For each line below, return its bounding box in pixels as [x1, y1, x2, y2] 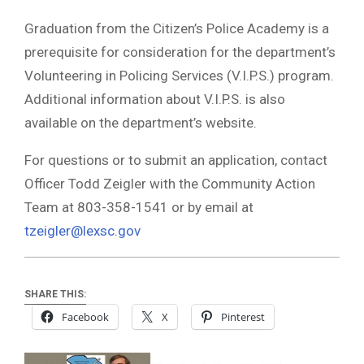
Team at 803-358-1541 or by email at [24, 199, 253, 216]
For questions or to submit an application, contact [24, 152, 327, 169]
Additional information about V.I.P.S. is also [24, 91, 285, 108]
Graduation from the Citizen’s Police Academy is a [24, 20, 329, 37]
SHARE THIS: [24, 288, 86, 300]
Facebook [62, 309, 109, 324]
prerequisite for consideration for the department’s [24, 44, 336, 61]
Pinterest [221, 309, 265, 324]
